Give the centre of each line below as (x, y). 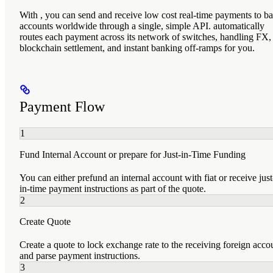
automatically (239, 26)
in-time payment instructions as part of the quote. (113, 188)
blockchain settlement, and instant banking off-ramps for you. (137, 48)
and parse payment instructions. (80, 255)
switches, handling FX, (227, 37)
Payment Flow (62, 106)
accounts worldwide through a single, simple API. (116, 26)
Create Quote (45, 221)
